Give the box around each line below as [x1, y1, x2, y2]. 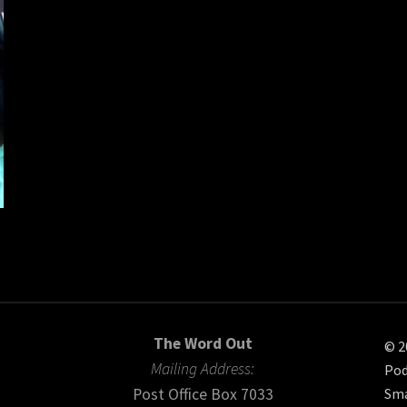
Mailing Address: [151, 359, 255, 380]
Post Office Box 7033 [132, 384, 273, 405]
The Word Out [153, 333, 253, 354]
